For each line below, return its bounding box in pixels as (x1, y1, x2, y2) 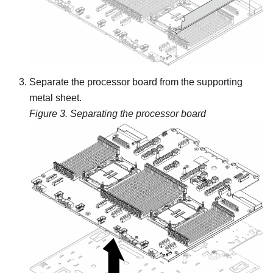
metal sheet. (29, 92, 82, 103)
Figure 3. (29, 108, 70, 119)
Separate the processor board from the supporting (29, 76, 243, 87)
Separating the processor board (70, 108, 206, 119)
